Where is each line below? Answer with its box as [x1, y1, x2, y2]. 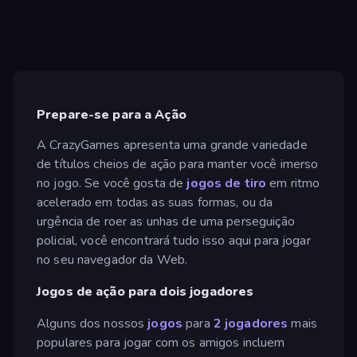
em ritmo [266, 174, 320, 192]
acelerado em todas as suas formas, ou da [37, 193, 273, 211]
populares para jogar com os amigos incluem [37, 333, 285, 351]
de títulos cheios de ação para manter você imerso [37, 155, 319, 173]
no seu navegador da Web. [37, 250, 188, 269]
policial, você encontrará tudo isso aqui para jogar [37, 231, 311, 249]
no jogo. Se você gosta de [37, 174, 187, 192]
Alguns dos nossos [37, 314, 145, 332]
